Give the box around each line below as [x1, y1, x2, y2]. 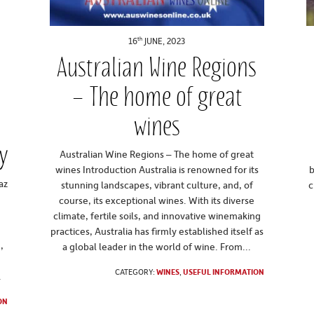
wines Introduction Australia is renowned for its [55, 163, 259, 177]
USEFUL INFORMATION [183, 266, 265, 278]
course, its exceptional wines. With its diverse [59, 193, 255, 207]
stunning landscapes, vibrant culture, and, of [60, 178, 253, 192]
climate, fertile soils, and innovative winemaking [53, 209, 261, 223]
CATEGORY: [115, 266, 157, 278]
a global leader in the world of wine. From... [62, 240, 252, 254]
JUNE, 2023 [142, 35, 186, 47]
